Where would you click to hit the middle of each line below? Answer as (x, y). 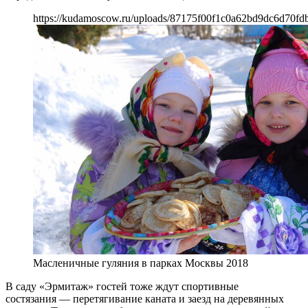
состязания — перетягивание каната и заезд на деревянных (145, 299)
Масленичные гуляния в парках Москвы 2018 (141, 263)
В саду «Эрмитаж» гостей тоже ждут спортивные (122, 287)
